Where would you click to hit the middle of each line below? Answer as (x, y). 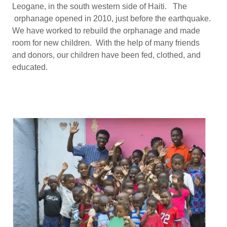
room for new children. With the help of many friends (106, 43)
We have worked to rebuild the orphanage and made (106, 31)
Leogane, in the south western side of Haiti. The (100, 7)
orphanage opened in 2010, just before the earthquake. (111, 19)
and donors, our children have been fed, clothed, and (106, 55)
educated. (31, 67)
